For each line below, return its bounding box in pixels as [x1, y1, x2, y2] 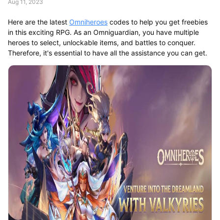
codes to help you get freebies [107, 17, 208, 26]
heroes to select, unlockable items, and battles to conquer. [7, 38, 195, 47]
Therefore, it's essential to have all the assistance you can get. [7, 48, 207, 57]
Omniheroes [69, 17, 108, 26]
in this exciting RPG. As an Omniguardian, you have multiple [7, 27, 199, 36]
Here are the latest [7, 17, 69, 26]
